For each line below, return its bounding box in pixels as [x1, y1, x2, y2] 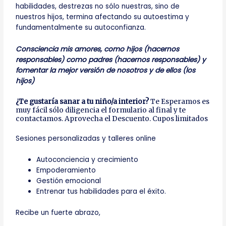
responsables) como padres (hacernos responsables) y [16, 54, 206, 65]
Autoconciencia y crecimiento [36, 155, 139, 165]
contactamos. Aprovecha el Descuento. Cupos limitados [16, 114, 208, 123]
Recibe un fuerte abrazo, [16, 207, 101, 217]
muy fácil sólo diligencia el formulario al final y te [16, 105, 186, 115]
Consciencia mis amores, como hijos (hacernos [16, 44, 180, 54]
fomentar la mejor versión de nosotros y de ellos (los [16, 65, 196, 75]
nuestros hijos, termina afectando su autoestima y [16, 12, 190, 22]
